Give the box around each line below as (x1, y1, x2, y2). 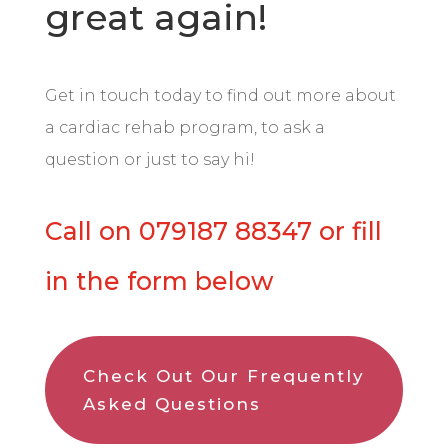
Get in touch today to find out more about (44, 86, 396, 105)
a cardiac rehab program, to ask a (44, 118, 325, 137)
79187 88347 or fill (155, 216, 382, 246)
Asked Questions (82, 394, 261, 415)
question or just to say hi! (44, 150, 255, 169)
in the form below (44, 266, 273, 296)
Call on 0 (44, 216, 156, 246)
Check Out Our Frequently (82, 366, 365, 387)
